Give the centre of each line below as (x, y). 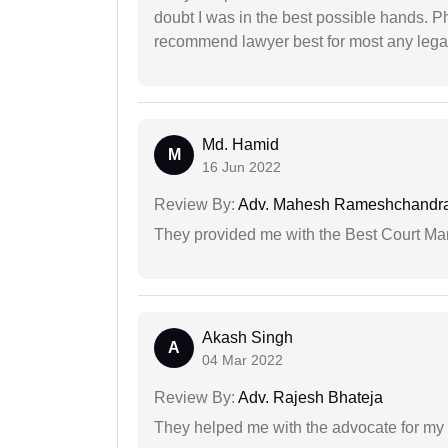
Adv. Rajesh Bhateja (309, 398)
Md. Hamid (240, 145)
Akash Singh (247, 338)
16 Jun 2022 (241, 167)
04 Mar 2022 (242, 360)
